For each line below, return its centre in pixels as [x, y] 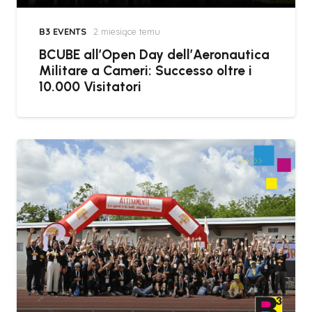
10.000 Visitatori [90, 86]
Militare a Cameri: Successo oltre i [146, 70]
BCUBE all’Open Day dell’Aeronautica [154, 54]
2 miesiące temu [126, 31]
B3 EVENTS [63, 31]
